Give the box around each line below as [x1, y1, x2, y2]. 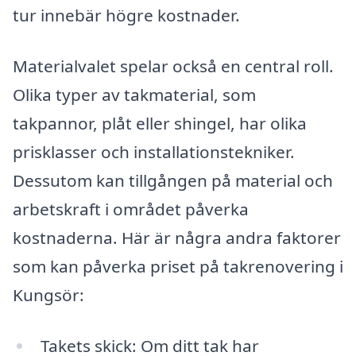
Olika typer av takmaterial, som [13, 83, 256, 106]
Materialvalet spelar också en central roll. [13, 55, 334, 78]
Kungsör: [13, 284, 84, 307]
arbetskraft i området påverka [13, 198, 249, 221]
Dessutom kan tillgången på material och [13, 169, 333, 192]
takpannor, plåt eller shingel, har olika [13, 112, 307, 135]
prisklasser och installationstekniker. [13, 141, 295, 164]
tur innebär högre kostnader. [13, 4, 240, 27]
